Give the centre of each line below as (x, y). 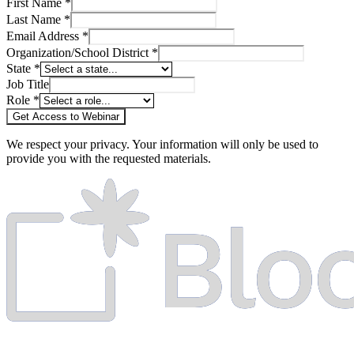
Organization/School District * (82, 53)
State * (23, 69)
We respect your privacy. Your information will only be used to (162, 145)
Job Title (28, 85)
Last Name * (38, 20)
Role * (23, 100)
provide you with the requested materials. (109, 159)
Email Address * (47, 36)
